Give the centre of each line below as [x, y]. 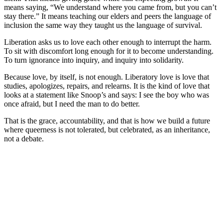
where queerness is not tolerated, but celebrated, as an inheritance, [107, 130]
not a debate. [24, 139]
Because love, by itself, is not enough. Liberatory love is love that [107, 77]
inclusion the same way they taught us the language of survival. [103, 25]
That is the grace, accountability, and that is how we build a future [107, 121]
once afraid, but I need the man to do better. [72, 104]
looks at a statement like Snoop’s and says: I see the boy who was [107, 95]
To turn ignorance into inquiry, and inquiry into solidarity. [94, 60]
